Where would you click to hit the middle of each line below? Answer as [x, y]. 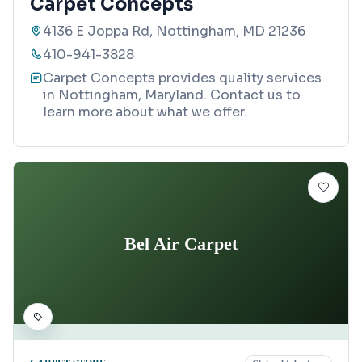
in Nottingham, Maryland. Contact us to [172, 95]
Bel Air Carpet [181, 243]
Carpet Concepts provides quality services [182, 78]
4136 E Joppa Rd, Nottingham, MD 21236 [174, 32]
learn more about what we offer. [145, 112]
